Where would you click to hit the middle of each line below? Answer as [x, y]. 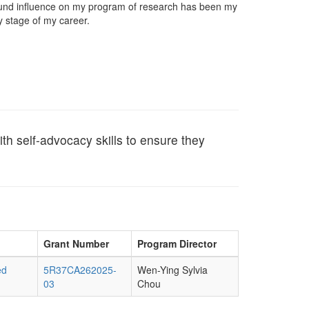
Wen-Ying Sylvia [172, 270]
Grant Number [76, 243]
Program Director [177, 243]
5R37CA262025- [80, 270]
